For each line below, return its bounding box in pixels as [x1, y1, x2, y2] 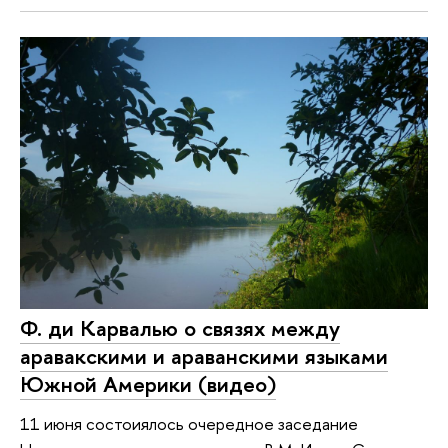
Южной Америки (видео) [20, 368, 276, 399]
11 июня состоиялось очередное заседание [20, 412, 358, 436]
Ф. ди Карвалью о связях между [20, 312, 340, 343]
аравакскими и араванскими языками [20, 340, 388, 371]
